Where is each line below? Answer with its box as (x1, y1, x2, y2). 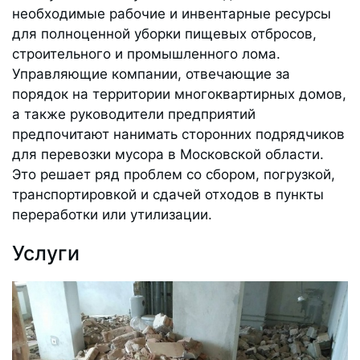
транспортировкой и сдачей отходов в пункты (12, 186, 324, 203)
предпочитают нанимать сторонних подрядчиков (12, 126, 345, 143)
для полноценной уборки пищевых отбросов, (12, 26, 317, 43)
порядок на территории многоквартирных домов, (12, 86, 346, 103)
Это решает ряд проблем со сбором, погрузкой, (12, 166, 335, 183)
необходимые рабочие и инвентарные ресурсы (12, 6, 331, 22)
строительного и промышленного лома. (12, 46, 280, 63)
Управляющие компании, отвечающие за (12, 66, 290, 83)
